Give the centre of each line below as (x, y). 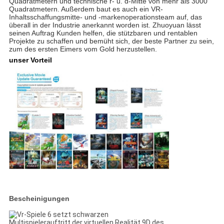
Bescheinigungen (39, 199)
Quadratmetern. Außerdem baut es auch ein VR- (86, 9)
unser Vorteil (30, 60)
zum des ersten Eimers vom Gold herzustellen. (83, 49)
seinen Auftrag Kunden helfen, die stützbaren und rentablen (103, 33)
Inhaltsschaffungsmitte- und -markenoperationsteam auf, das (105, 17)
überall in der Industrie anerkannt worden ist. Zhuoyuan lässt (105, 25)
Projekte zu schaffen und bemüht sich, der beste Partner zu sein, (111, 41)
